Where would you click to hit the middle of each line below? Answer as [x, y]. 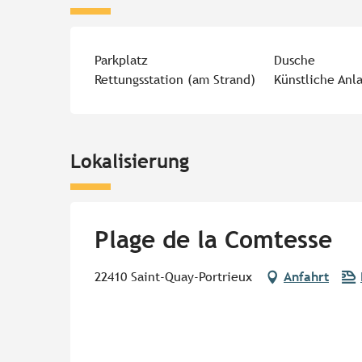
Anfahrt [306, 277]
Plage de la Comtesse [213, 240]
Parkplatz [122, 61]
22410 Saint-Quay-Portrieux [173, 277]
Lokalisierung [130, 161]
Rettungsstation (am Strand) [175, 80]
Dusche [294, 61]
